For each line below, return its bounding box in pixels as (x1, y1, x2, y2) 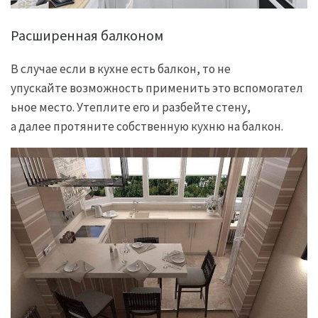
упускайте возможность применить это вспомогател (11, 79, 303, 96)
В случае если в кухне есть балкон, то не (11, 60, 231, 77)
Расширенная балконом (11, 26, 163, 44)
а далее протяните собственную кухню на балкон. (11, 118, 283, 134)
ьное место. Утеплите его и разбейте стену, (11, 99, 251, 115)
